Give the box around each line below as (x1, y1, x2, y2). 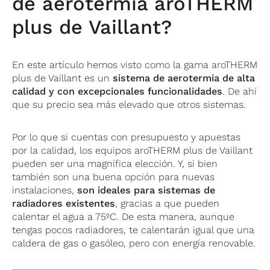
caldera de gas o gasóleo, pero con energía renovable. (12, 237, 256, 250)
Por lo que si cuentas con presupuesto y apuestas (12, 131, 241, 143)
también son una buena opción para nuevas (12, 171, 215, 183)
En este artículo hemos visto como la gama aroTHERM (12, 59, 258, 71)
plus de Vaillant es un (12, 72, 113, 84)
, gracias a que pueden (115, 198, 220, 210)
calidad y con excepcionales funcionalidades (12, 86, 223, 98)
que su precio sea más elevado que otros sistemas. (12, 99, 246, 111)
